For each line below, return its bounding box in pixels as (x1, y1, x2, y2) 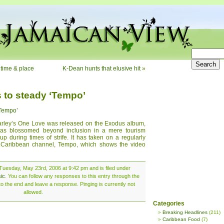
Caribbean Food (162, 216, 200, 222)
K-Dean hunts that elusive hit (62, 65, 140, 72)
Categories (153, 200, 184, 207)
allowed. (23, 189, 43, 195)
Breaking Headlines (162, 209, 207, 215)
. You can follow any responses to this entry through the (5, 173, 139, 179)
